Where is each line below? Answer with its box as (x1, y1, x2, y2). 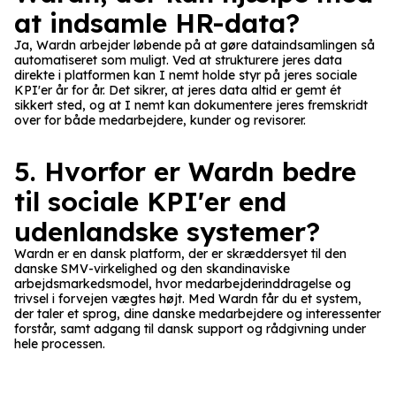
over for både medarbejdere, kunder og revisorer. (14, 111, 306, 128)
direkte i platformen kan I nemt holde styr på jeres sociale (14, 66, 357, 83)
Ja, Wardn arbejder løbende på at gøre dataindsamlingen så (14, 36, 375, 53)
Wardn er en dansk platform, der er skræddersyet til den (14, 245, 346, 262)
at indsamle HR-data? (14, 5, 300, 40)
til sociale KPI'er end (14, 184, 286, 218)
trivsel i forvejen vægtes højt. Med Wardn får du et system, (14, 290, 362, 307)
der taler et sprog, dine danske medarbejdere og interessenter (14, 305, 381, 322)
